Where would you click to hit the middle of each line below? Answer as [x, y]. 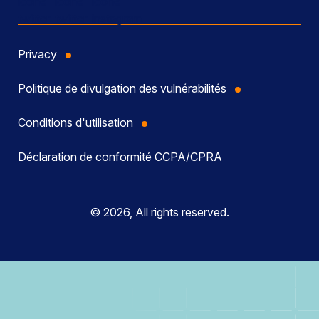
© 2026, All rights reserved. [159, 213]
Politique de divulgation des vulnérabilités [122, 89]
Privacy [37, 54]
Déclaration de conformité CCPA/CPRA [120, 157]
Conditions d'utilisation [75, 123]
